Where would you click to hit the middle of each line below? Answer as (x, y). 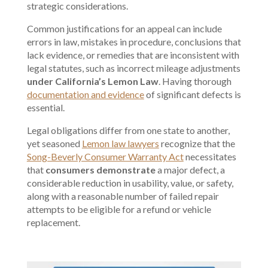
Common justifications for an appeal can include (124, 28)
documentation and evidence (85, 94)
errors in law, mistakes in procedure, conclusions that (134, 42)
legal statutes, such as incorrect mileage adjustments (133, 68)
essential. (45, 107)
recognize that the (197, 143)
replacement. (54, 222)
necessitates (210, 156)
